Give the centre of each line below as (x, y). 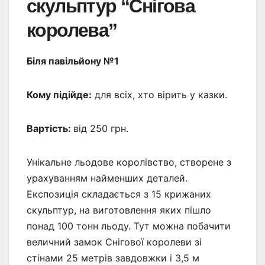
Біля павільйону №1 (73, 61)
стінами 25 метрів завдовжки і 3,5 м (113, 258)
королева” (72, 30)
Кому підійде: (59, 94)
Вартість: (50, 128)
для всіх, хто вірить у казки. (159, 94)
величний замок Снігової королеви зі (114, 242)
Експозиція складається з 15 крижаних (119, 194)
